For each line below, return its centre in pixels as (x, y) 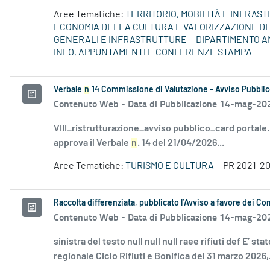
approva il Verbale (92, 143)
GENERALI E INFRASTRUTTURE (120, 40)
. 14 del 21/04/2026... (181, 143)
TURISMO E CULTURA (170, 166)
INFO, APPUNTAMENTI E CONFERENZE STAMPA (153, 53)
